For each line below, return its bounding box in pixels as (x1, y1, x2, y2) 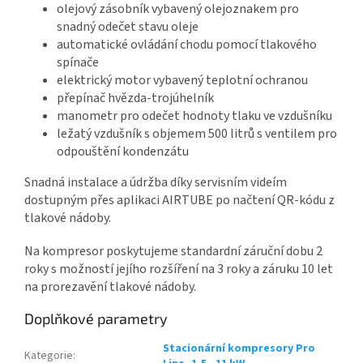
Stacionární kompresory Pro (163, 340, 315, 357)
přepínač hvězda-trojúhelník (57, 88, 214, 107)
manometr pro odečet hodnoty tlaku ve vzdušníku (57, 106, 332, 125)
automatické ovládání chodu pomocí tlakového (57, 35, 317, 53)
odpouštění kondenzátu (57, 142, 189, 160)
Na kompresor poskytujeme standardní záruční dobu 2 (24, 241, 322, 260)
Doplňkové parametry (24, 309, 168, 327)
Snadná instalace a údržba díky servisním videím (24, 173, 287, 191)
